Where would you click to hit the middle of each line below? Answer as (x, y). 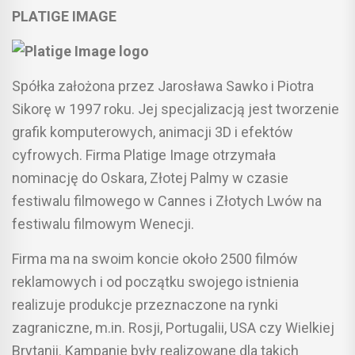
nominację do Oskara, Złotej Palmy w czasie (150, 177)
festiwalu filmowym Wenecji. (103, 223)
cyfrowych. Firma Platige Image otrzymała (144, 155)
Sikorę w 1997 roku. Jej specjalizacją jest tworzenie (176, 109)
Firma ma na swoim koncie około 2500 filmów (155, 258)
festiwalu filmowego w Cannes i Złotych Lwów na (167, 200)
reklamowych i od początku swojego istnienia (155, 281)
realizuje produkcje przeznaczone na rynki (145, 304)
